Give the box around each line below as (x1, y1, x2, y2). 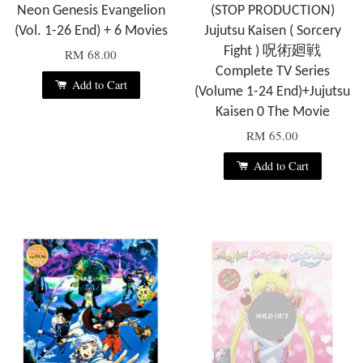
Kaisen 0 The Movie (215, 105, 330, 121)
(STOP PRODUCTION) (210, 3, 335, 19)
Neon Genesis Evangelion (16, 3, 165, 19)
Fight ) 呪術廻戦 (224, 44, 321, 60)
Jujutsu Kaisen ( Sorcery (203, 23, 341, 40)
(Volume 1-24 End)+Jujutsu (194, 84, 350, 100)
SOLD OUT (256, 311, 288, 322)
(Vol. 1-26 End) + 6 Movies (14, 23, 168, 40)
